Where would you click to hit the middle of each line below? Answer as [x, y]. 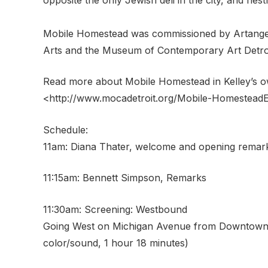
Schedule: [66, 130]
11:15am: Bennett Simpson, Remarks [125, 178]
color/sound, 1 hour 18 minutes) [116, 243]
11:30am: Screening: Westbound [115, 209]
